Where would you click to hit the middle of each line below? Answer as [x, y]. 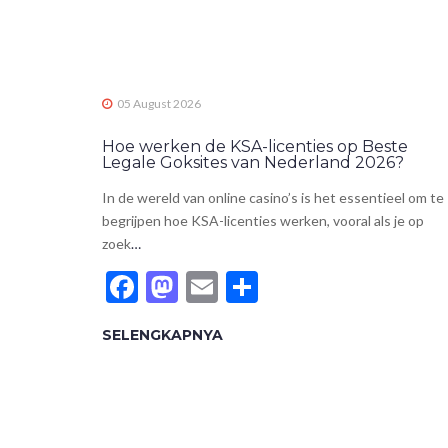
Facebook [215, 286]
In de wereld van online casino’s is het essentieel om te [273, 197]
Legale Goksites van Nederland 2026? [253, 162]
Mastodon [257, 286]
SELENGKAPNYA [162, 335]
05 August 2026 [159, 103]
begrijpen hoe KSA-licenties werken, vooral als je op [263, 220]
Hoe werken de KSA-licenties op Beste [255, 146]
